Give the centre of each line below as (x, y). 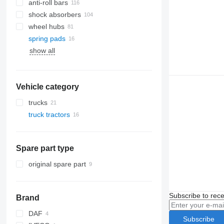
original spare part (57, 164)
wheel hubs (46, 26)
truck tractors (49, 114)
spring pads (47, 38)
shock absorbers (54, 14)
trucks (38, 102)
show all (42, 50)
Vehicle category (47, 87)
